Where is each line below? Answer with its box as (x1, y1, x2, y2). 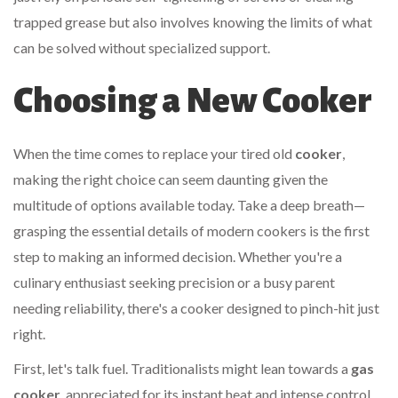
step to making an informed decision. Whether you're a (13, 247, 342, 265)
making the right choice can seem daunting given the (13, 170, 328, 187)
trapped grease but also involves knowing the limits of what (13, 12, 372, 30)
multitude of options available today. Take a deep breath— (13, 195, 365, 213)
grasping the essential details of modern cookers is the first (13, 221, 370, 239)
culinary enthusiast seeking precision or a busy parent (13, 273, 335, 291)
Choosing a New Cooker (13, 81, 372, 119)
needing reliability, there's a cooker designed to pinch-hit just (13, 298, 379, 316)
